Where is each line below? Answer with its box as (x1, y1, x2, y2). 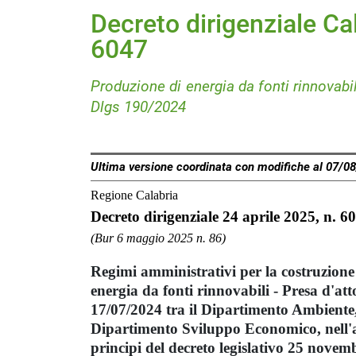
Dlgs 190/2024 (91, 98, 186, 116)
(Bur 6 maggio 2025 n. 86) (91, 230, 226, 245)
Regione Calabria (91, 188, 178, 203)
